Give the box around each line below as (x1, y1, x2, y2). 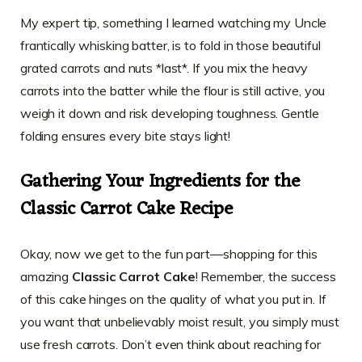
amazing (20, 268, 72, 285)
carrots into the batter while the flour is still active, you (20, 82, 326, 99)
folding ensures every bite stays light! (20, 127, 231, 144)
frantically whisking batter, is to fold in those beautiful (20, 36, 321, 53)
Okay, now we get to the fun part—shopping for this (20, 246, 318, 263)
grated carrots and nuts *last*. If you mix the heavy (20, 59, 309, 76)
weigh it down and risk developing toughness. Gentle (20, 104, 319, 121)
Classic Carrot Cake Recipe (20, 193, 233, 227)
